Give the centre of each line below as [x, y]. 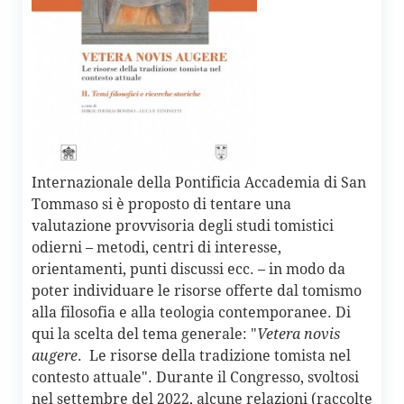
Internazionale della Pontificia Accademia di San [199, 183]
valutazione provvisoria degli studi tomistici [183, 226]
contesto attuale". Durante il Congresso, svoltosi [195, 378]
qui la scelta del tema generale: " [144, 335]
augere [55, 356]
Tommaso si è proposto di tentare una [161, 205]
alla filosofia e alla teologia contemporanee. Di [191, 313]
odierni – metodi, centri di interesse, [156, 248]
